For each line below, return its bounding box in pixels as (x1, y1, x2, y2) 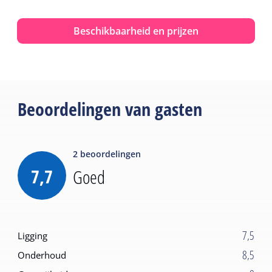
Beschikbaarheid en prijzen (73, 24, 199, 38)
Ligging (18, 229, 48, 242)
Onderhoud (18, 248, 67, 261)
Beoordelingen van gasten (18, 96, 203, 121)
